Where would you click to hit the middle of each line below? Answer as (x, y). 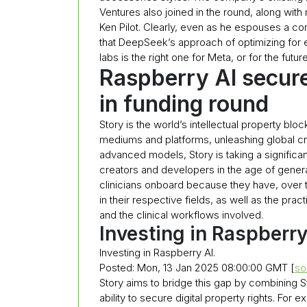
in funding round (184, 103)
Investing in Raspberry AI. (157, 252)
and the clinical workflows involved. (181, 214)
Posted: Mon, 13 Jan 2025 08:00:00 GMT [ (197, 267)
